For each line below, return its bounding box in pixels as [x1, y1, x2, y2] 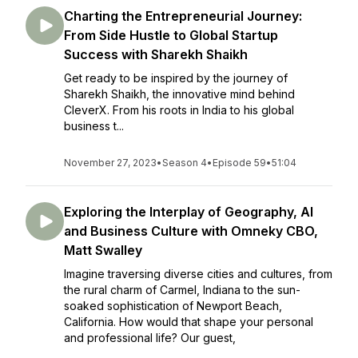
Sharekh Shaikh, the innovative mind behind [64, 87, 295, 101]
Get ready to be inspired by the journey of [64, 71, 288, 85]
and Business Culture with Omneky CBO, [64, 223, 318, 239]
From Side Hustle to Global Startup [64, 27, 278, 43]
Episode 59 [213, 157, 266, 169]
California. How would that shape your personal [64, 315, 313, 328]
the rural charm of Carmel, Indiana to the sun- [64, 283, 300, 296]
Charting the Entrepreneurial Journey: [64, 8, 302, 24]
